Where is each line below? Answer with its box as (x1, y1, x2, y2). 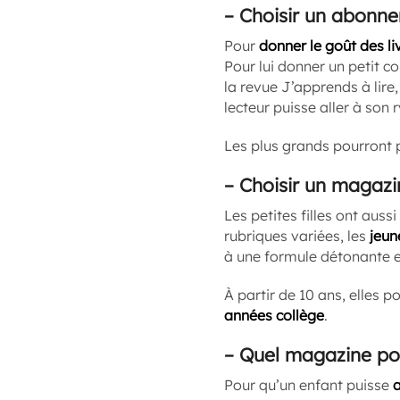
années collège (224, 306, 324, 324)
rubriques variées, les (224, 227, 370, 245)
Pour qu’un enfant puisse (224, 376, 393, 394)
